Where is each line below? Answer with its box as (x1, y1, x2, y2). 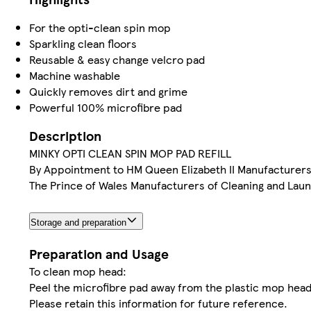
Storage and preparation (31, 217, 126, 228)
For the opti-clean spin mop (29, 19, 171, 35)
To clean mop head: (29, 262, 126, 279)
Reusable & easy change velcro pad (29, 51, 205, 67)
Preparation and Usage (29, 244, 169, 263)
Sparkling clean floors (29, 35, 137, 51)
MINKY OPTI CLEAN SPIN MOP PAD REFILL (29, 144, 231, 161)
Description (29, 126, 101, 145)
